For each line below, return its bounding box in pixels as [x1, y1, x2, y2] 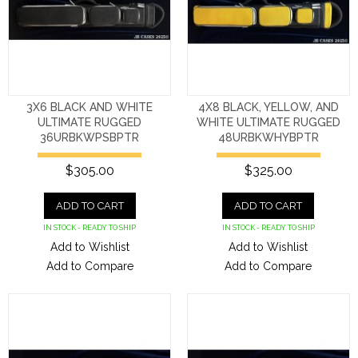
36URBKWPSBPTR [40, 131, 140, 145]
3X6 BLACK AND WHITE [26, 101, 153, 114]
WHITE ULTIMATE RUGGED [196, 116, 340, 129]
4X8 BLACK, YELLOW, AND [197, 101, 339, 114]
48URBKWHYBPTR [217, 131, 319, 145]
